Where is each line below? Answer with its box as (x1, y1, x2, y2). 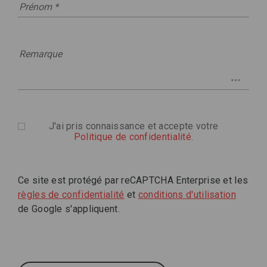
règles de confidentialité (18, 189, 125, 200)
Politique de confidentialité (73, 131, 192, 142)
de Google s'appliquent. (18, 203, 120, 215)
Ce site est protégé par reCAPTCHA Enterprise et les (18, 175, 249, 186)
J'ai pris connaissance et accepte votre (48, 120, 219, 132)
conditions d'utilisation (138, 189, 236, 200)
